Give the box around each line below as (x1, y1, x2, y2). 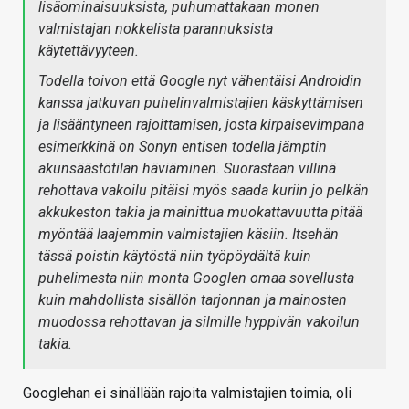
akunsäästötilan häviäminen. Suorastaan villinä (38, 160, 336, 177)
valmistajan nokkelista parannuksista (38, 20, 273, 37)
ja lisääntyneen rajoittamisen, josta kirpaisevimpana (38, 116, 364, 133)
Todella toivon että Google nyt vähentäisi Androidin (38, 72, 362, 89)
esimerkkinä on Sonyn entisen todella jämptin (38, 138, 327, 155)
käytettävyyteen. (38, 42, 139, 59)
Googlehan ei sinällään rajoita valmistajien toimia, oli (23, 384, 351, 402)
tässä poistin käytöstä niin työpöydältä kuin (38, 247, 311, 265)
